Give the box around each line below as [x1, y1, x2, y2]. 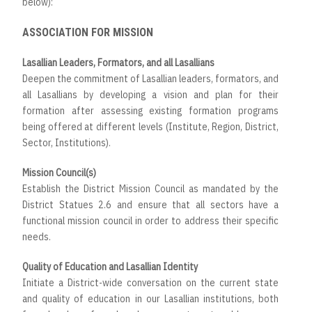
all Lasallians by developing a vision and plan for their [22, 88, 279, 102]
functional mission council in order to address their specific [22, 214, 279, 228]
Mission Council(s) [22, 166, 96, 180]
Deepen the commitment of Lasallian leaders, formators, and [22, 72, 279, 86]
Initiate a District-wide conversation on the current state [22, 276, 279, 290]
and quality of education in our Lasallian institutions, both [22, 292, 279, 306]
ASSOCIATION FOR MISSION [22, 26, 153, 40]
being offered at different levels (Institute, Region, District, [22, 120, 279, 134]
